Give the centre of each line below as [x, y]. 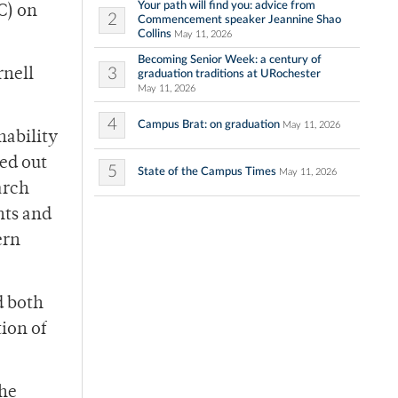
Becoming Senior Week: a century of [230, 60]
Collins [155, 34]
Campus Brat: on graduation [209, 125]
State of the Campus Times [207, 172]
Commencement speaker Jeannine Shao [239, 20]
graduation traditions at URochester [229, 74]
